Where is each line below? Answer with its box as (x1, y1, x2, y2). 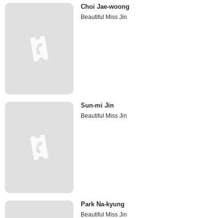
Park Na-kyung (81, 200, 125, 208)
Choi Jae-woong (81, 2, 130, 10)
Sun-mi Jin (81, 102, 114, 109)
